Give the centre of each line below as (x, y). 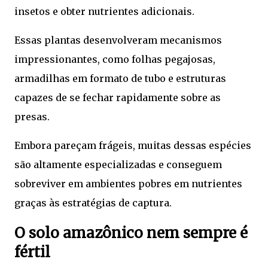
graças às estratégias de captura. (93, 202)
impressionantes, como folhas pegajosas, (115, 59)
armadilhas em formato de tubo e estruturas (120, 78)
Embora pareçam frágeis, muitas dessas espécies (133, 145)
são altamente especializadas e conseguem (118, 164)
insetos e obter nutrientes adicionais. (104, 11)
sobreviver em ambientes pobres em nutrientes (128, 183)
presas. (32, 116)
